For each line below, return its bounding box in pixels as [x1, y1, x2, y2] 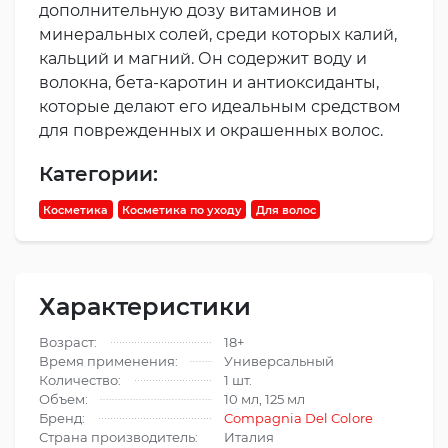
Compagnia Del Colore [224, 410, 373, 427]
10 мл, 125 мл [224, 391, 305, 408]
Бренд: [39, 410, 85, 427]
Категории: [39, 161, 158, 186]
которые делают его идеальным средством [39, 96, 401, 116]
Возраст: [39, 334, 97, 351]
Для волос [255, 202, 316, 217]
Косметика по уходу [121, 202, 242, 217]
